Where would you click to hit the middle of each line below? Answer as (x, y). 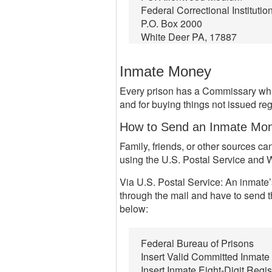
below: (134, 209)
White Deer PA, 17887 (189, 37)
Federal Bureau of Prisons (197, 243)
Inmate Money (165, 71)
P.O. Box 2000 (172, 23)
